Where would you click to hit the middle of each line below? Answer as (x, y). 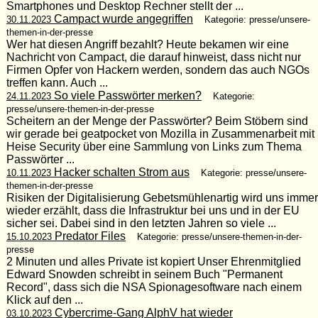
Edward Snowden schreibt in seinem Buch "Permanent (144, 274)
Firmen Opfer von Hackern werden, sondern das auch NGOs (158, 70)
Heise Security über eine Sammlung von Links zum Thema (154, 146)
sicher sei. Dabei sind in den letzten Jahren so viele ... (141, 223)
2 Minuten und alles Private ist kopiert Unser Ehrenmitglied (153, 261)
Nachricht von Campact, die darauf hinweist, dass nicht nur (153, 57)
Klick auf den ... (44, 300)
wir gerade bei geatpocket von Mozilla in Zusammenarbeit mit (160, 133)
